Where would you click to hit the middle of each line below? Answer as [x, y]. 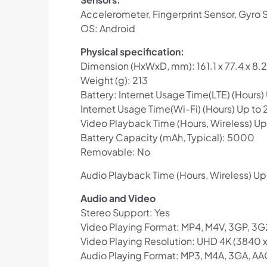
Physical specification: [132, 52]
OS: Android [108, 29]
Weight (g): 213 [114, 80]
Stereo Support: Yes [125, 213]
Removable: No [115, 152]
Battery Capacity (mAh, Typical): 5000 [167, 138]
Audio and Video [118, 198]
